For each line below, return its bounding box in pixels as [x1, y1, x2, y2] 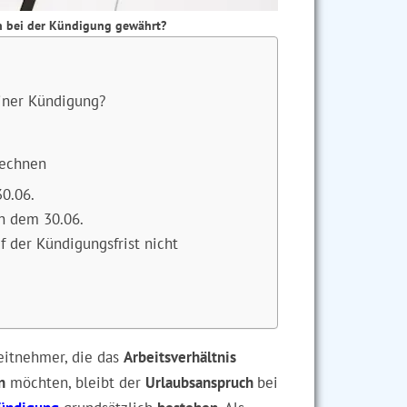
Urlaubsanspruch [145, 372, 257, 392]
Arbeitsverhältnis [124, 347, 236, 367]
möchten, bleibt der [5, 372, 145, 392]
